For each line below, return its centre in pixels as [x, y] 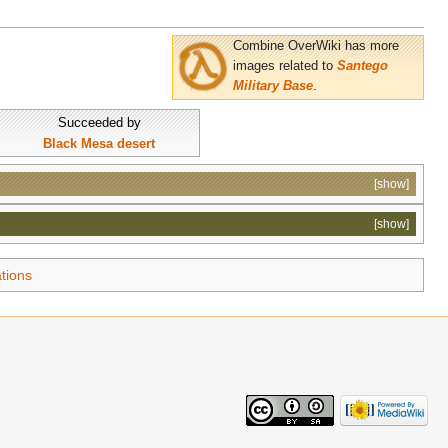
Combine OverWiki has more [316, 46]
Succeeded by [99, 123]
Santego [362, 66]
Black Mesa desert [99, 144]
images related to [285, 66]
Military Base [273, 86]
